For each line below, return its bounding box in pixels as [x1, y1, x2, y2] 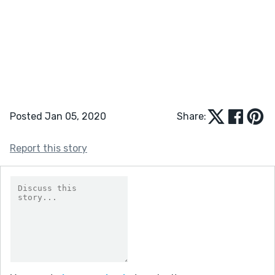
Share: [177, 110, 206, 122]
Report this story [10, 142, 87, 154]
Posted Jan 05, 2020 [10, 110, 106, 122]
